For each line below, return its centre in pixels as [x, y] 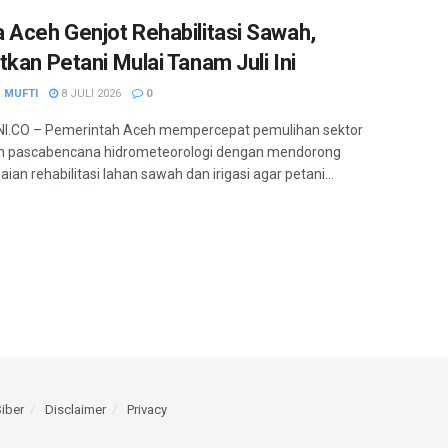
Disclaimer [75, 410]
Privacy [147, 410]
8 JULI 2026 [89, 93]
